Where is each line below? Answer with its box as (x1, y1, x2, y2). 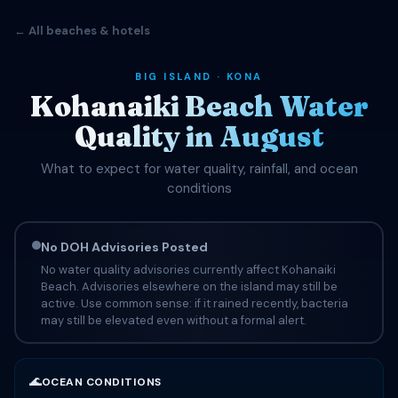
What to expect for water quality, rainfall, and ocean (40, 160, 358, 178)
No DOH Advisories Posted (40, 238, 208, 255)
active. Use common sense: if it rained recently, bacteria (40, 295, 348, 311)
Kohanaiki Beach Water (29, 89, 369, 123)
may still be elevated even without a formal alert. (40, 312, 306, 328)
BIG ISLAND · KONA (135, 70, 263, 83)
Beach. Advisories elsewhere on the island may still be (40, 278, 338, 294)
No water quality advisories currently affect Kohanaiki (40, 261, 336, 277)
